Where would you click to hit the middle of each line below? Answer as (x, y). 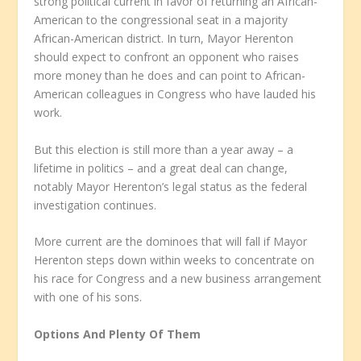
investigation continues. (95, 205)
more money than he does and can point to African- (170, 76)
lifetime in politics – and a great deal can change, (161, 168)
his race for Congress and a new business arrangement (178, 279)
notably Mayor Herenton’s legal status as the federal (171, 186)
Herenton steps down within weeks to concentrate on (174, 260)
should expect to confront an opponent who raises (167, 57)
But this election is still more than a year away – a (164, 149)
